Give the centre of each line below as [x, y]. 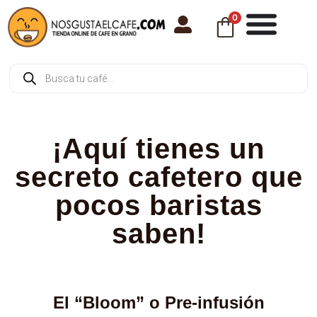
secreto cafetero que [158, 177]
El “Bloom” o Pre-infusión [158, 303]
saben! [158, 234]
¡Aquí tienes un [158, 149]
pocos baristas [158, 206]
